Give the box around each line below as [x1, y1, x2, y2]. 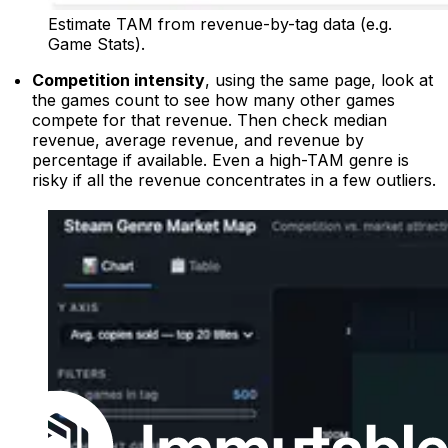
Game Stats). [48, 34, 145, 55]
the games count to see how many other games [32, 90, 395, 111]
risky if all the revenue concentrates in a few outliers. [32, 170, 436, 191]
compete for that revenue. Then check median [32, 110, 387, 131]
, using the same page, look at [205, 70, 433, 91]
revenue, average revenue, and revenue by [32, 130, 364, 151]
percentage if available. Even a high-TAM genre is [32, 150, 409, 171]
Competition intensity [32, 70, 205, 91]
